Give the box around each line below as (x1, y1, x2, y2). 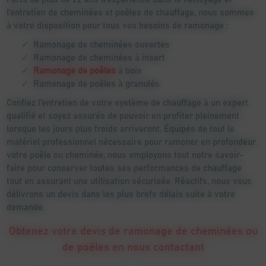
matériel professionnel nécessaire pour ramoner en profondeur (7, 135, 256, 148)
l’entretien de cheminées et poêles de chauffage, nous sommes (7, 5, 255, 18)
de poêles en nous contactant (62, 238, 204, 254)
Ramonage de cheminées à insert (39, 50, 166, 64)
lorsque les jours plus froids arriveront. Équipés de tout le (7, 122, 235, 135)
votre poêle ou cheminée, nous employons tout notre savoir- (7, 148, 244, 161)
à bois (118, 64, 142, 77)
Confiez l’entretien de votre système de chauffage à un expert (7, 96, 249, 109)
